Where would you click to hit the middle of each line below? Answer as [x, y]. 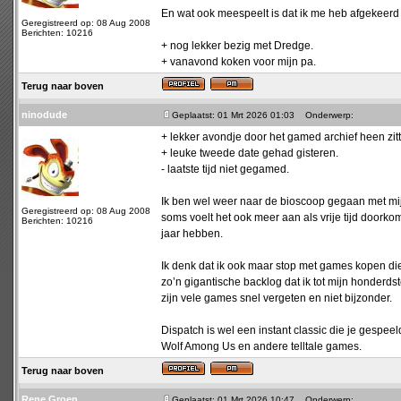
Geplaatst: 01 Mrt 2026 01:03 [233, 115]
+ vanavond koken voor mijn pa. [239, 62]
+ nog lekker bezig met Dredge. [237, 46]
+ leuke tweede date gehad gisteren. [250, 153]
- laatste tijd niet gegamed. [225, 169]
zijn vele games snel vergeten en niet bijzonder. [277, 298]
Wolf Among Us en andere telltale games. [261, 346]
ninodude [44, 115]
